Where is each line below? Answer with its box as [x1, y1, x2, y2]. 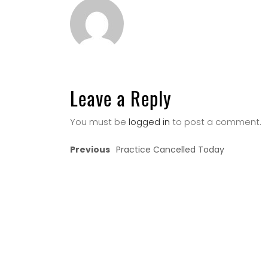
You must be [70, 115, 129, 128]
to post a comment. [170, 115, 261, 128]
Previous [70, 144, 110, 156]
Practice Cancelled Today [116, 144, 224, 156]
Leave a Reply [70, 84, 172, 112]
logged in [129, 115, 170, 128]
